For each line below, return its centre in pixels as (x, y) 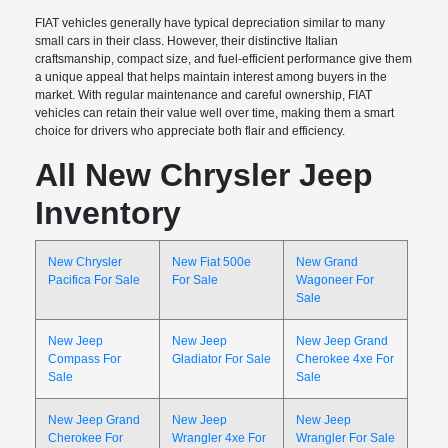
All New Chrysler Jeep (204, 175)
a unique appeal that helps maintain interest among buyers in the (211, 77)
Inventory (108, 213)
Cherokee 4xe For (345, 359)
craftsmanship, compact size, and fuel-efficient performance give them (224, 59)
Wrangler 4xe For (219, 438)
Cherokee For (86, 438)
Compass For (85, 359)
